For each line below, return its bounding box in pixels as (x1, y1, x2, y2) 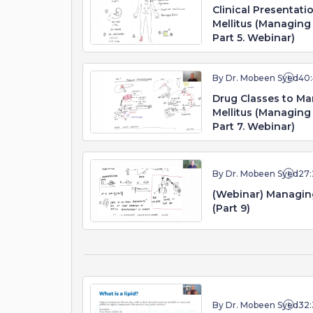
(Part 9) (212, 202, 250, 214)
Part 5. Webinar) (212, 31, 295, 44)
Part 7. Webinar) (212, 120, 295, 133)
